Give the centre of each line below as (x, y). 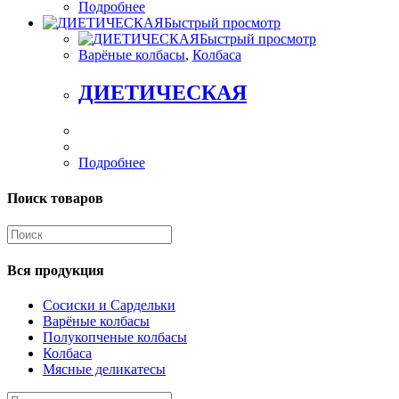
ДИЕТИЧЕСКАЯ (163, 93)
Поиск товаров (55, 198)
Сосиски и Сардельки (109, 305)
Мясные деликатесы (104, 370)
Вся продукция (56, 271)
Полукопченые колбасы (115, 338)
